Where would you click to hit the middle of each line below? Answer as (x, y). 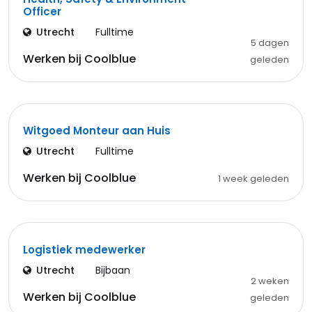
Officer (42, 11)
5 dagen (270, 43)
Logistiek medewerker (84, 250)
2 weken (270, 281)
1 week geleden (253, 179)
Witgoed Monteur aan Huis (97, 131)
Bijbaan (113, 270)
